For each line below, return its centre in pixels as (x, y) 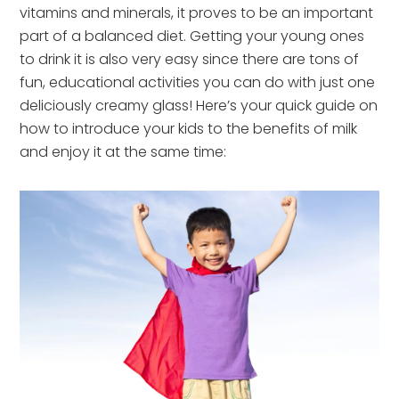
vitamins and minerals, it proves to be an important (197, 13)
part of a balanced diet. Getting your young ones (192, 37)
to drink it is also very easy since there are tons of (190, 60)
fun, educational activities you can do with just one (198, 83)
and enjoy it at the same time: (123, 152)
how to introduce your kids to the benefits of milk (189, 129)
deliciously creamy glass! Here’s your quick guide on (199, 106)
